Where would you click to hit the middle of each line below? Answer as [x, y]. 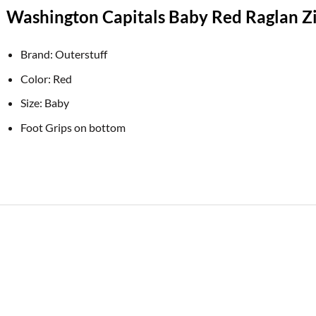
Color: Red [47, 78]
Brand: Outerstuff [64, 54]
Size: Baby [45, 103]
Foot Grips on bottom [73, 128]
